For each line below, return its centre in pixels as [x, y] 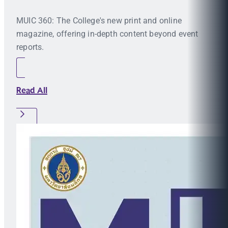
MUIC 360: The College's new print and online [99, 20]
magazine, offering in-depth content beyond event [107, 34]
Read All [32, 90]
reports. [30, 47]
